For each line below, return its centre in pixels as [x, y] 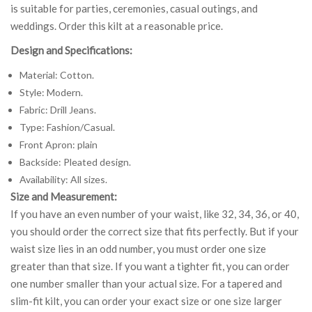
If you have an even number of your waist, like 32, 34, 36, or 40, [155, 213]
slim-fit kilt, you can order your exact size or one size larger [146, 301]
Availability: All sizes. [63, 179]
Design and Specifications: [71, 50]
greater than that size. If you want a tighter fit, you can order [150, 266]
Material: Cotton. [56, 75]
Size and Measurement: [64, 196]
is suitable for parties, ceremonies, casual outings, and [134, 8]
